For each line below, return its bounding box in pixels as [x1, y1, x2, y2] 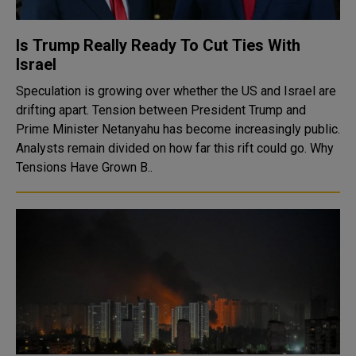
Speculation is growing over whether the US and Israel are [16, 83, 336, 99]
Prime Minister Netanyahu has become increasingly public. [16, 122, 340, 137]
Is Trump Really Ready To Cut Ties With [16, 36, 300, 55]
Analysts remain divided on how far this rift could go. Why [16, 141, 310, 156]
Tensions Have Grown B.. [16, 160, 153, 175]
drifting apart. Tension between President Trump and [16, 103, 306, 118]
